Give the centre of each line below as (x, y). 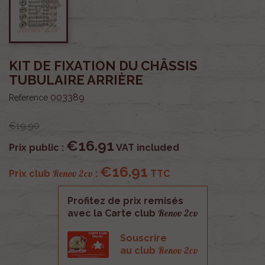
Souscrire (143, 238)
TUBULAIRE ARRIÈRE (76, 80)
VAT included (147, 147)
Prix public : (38, 147)
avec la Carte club (112, 213)
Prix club (31, 173)
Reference (28, 97)
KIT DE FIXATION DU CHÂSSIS (103, 65)
